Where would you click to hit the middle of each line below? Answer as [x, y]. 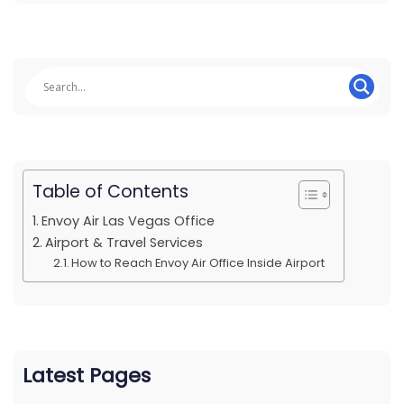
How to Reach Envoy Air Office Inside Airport [198, 263]
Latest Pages [87, 376]
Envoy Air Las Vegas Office [128, 221]
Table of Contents [110, 192]
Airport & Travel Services [124, 243]
